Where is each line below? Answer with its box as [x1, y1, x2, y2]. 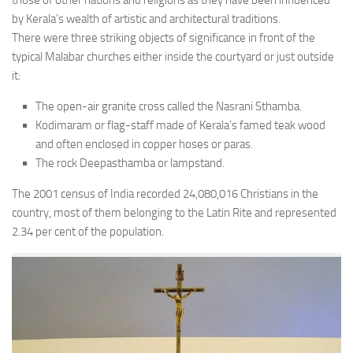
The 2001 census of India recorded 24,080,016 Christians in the [12, 187, 318, 202]
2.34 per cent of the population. [12, 225, 164, 240]
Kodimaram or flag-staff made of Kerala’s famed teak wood [35, 118, 325, 133]
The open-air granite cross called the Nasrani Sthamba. [35, 99, 302, 114]
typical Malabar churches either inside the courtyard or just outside [12, 50, 334, 65]
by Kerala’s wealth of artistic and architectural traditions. [12, 12, 281, 27]
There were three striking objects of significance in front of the [12, 31, 315, 46]
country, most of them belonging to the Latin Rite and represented [12, 206, 336, 221]
